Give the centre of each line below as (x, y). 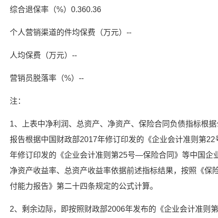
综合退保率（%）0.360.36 (55, 9)
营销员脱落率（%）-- (47, 78)
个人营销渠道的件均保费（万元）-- (71, 32)
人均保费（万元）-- (43, 55)
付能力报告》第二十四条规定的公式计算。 (84, 186)
